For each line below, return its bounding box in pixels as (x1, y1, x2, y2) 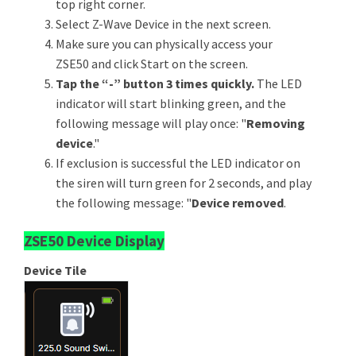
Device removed (192, 194, 284, 211)
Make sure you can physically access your (56, 35, 273, 52)
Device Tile (24, 261, 87, 278)
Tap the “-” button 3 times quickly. (56, 75, 257, 91)
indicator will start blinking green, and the (56, 95, 286, 111)
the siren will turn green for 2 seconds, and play (56, 174, 311, 191)
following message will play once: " (56, 114, 246, 131)
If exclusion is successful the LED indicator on (56, 154, 300, 171)
